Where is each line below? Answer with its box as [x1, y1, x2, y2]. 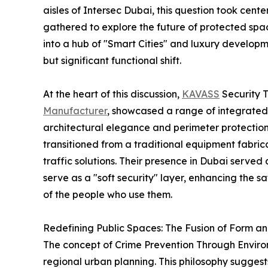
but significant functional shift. [43, 54, 181, 67]
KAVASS [182, 88, 220, 100]
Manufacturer [43, 105, 107, 117]
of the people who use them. [43, 188, 172, 201]
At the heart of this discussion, [43, 88, 182, 100]
